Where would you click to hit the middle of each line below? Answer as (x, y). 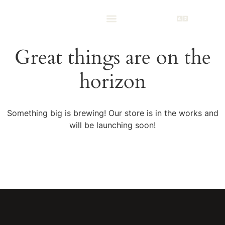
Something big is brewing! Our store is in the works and (113, 113)
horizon (113, 82)
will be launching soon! (113, 125)
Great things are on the (113, 58)
